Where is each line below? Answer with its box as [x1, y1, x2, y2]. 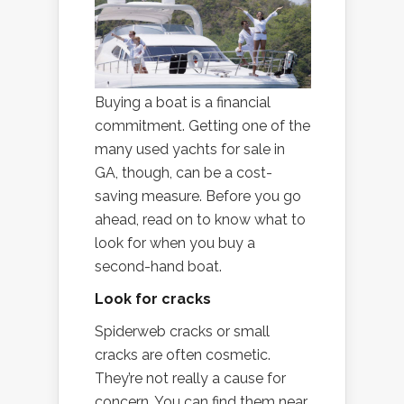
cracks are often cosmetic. [95, 345, 271, 363]
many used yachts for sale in [95, 140, 285, 158]
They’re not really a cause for [95, 369, 286, 387]
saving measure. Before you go [95, 187, 301, 205]
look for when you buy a [95, 234, 255, 252]
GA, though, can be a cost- [95, 163, 272, 181]
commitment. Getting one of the [95, 116, 310, 134]
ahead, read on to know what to [95, 210, 306, 228]
